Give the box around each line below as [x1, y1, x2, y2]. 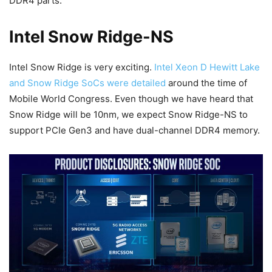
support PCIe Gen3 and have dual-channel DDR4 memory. [9, 124, 260, 136]
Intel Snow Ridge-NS [9, 26, 174, 47]
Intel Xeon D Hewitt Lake [154, 61, 260, 73]
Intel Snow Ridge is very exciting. [9, 61, 154, 73]
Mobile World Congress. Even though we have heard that [9, 92, 253, 104]
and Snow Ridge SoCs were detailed [9, 76, 166, 89]
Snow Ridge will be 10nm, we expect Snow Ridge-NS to [9, 108, 248, 120]
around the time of [166, 76, 247, 89]
